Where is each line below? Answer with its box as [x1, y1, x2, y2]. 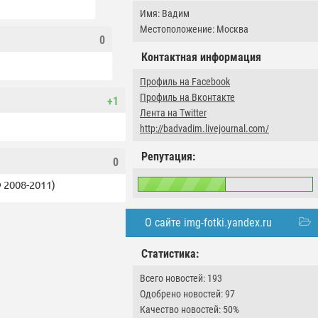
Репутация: [141, 150, 195, 163]
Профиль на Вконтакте [140, 92, 235, 103]
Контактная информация [141, 50, 261, 64]
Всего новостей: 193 [140, 273, 222, 284]
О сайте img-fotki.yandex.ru [145, 216, 272, 229]
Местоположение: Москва [140, 23, 248, 35]
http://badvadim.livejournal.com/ [140, 123, 269, 134]
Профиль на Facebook [140, 76, 230, 87]
